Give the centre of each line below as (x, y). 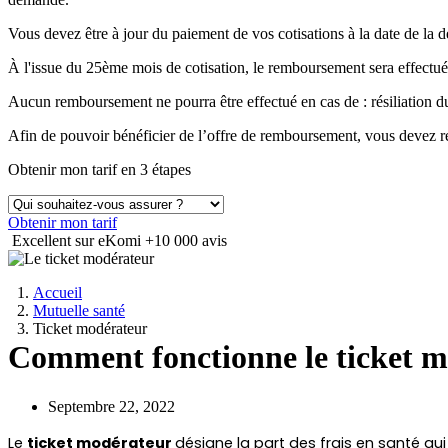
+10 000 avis (186, 240)
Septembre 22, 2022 (111, 406)
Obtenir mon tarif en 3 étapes (99, 169)
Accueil (57, 292)
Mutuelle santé (79, 310)
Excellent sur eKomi (78, 240)
